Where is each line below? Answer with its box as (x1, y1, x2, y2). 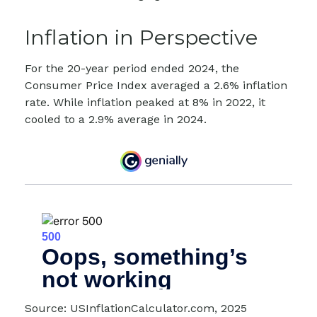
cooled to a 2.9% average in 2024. (25, 112, 207, 126)
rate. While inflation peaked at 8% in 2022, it (25, 95, 265, 109)
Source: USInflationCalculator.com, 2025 (25, 301, 247, 315)
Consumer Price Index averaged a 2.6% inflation (25, 78, 287, 92)
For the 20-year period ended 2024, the (25, 61, 239, 75)
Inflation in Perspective (25, 24, 258, 50)
